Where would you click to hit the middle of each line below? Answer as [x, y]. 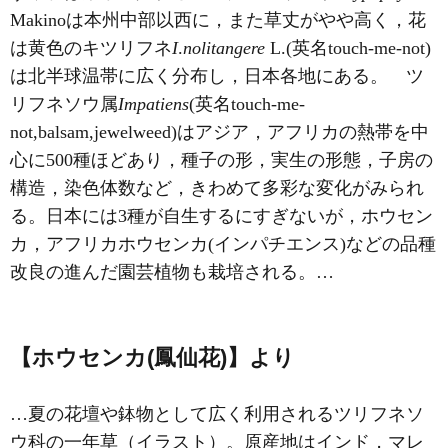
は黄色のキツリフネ [91, 48]
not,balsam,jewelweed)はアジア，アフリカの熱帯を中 [219, 132]
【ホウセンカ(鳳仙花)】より [152, 357]
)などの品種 [388, 244]
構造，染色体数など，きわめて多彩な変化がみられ [217, 188]
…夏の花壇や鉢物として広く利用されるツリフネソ [217, 414]
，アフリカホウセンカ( [121, 244]
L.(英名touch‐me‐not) [348, 48]
